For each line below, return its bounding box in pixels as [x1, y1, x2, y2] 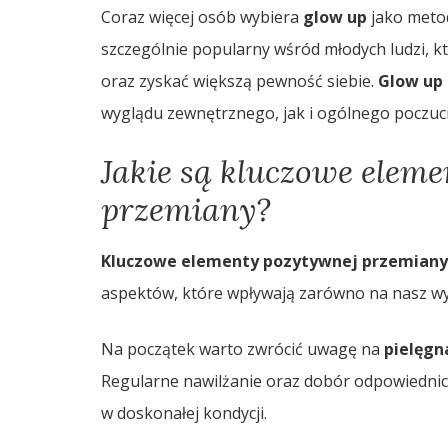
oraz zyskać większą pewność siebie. [100, 70, 378, 93]
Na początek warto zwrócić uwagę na [100, 338, 384, 361]
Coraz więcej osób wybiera [100, 6, 303, 29]
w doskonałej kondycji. [100, 402, 267, 425]
